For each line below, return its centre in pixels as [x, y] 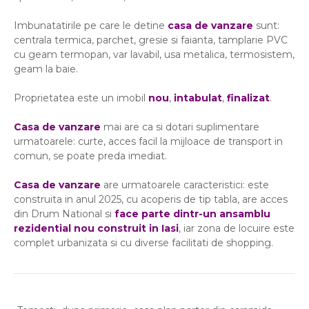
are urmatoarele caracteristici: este [185, 185]
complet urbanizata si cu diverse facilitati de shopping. [143, 243]
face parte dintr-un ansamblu [192, 214]
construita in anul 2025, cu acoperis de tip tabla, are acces [151, 200]
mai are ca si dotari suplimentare [180, 127]
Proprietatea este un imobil [81, 98]
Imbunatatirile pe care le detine [91, 26]
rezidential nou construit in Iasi [96, 229]
